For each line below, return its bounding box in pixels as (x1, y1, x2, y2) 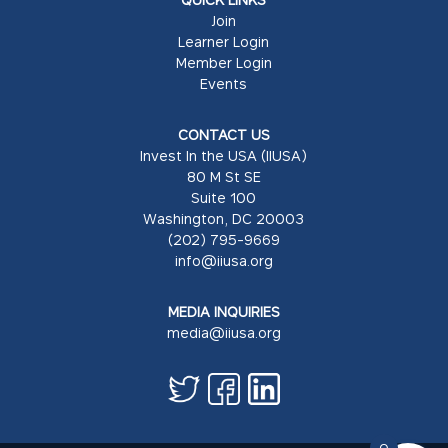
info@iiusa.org (174, 251, 273, 269)
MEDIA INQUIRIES (167, 302, 280, 320)
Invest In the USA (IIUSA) (140, 146, 308, 164)
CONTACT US (177, 125, 270, 143)
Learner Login (178, 32, 270, 50)
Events (200, 74, 248, 92)
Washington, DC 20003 (143, 209, 305, 227)
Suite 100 (191, 188, 257, 206)
